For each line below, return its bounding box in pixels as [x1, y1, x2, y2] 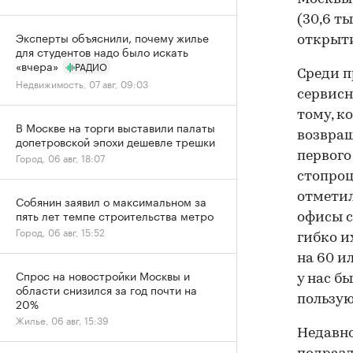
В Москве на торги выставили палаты [16, 118, 215, 136]
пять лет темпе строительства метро [16, 206, 214, 224]
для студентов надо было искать [16, 43, 188, 60]
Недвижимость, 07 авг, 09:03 [16, 76, 148, 91]
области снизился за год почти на [16, 281, 197, 298]
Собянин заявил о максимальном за [16, 192, 206, 210]
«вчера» [16, 57, 58, 74]
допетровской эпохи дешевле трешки [16, 132, 215, 150]
